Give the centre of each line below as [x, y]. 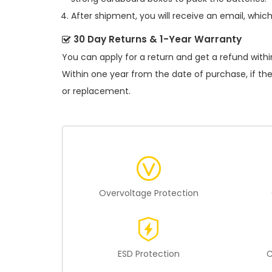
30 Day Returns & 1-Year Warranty [158, 39]
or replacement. [96, 91]
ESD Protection [149, 253]
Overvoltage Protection [149, 193]
